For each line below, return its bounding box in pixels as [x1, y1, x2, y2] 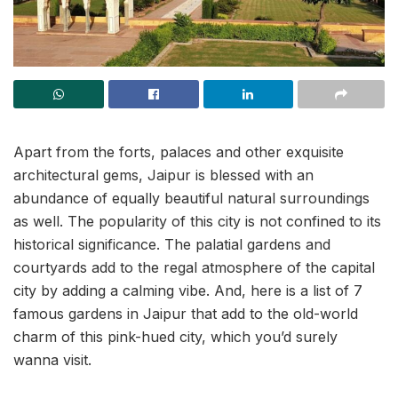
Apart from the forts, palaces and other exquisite [13, 143, 344, 161]
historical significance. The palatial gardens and [13, 235, 330, 253]
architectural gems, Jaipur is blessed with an [13, 166, 314, 184]
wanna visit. [13, 351, 92, 369]
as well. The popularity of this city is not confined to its [13, 212, 381, 230]
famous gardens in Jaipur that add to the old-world [13, 305, 358, 322]
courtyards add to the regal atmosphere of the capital [13, 259, 375, 276]
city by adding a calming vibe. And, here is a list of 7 [13, 282, 362, 299]
